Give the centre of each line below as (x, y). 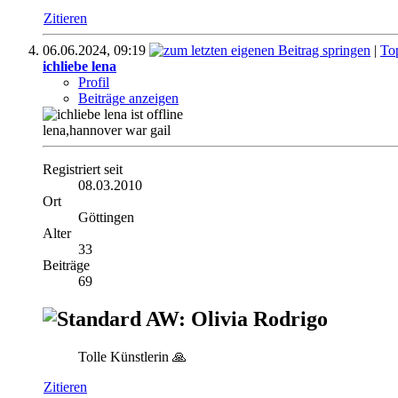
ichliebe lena (80, 67)
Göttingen (106, 218)
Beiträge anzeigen (128, 99)
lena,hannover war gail (107, 131)
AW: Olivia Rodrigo (235, 319)
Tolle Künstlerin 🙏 (132, 357)
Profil (94, 83)
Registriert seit (83, 170)
